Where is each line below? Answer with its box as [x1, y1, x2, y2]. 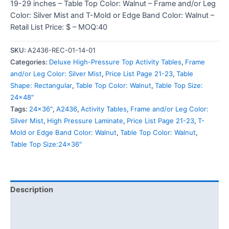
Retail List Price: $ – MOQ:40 [10, 22, 107, 32]
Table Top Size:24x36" [10, 140, 82, 149]
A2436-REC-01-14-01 [28, 46, 96, 55]
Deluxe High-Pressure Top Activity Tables [49, 58, 181, 66]
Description [10, 185, 53, 194]
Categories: [10, 58, 49, 66]
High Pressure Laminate [47, 117, 123, 125]
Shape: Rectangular [10, 81, 72, 90]
